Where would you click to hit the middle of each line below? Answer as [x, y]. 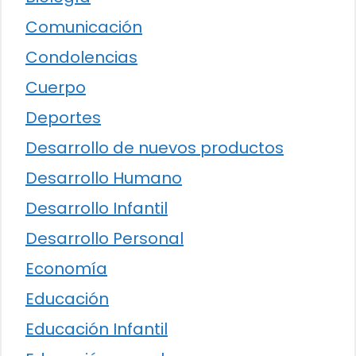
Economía [66, 269]
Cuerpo [56, 88]
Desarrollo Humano [104, 178]
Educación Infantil [97, 329]
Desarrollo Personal [104, 239]
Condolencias [81, 58]
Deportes [63, 118]
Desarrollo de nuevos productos [155, 148]
